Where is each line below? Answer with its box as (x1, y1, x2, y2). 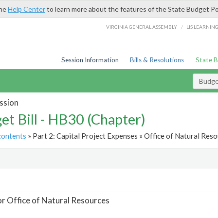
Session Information (61, 56, 119, 64)
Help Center (8, 5, 45, 13)
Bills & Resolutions (130, 56, 184, 64)
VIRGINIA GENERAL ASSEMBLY (106, 23, 178, 30)
